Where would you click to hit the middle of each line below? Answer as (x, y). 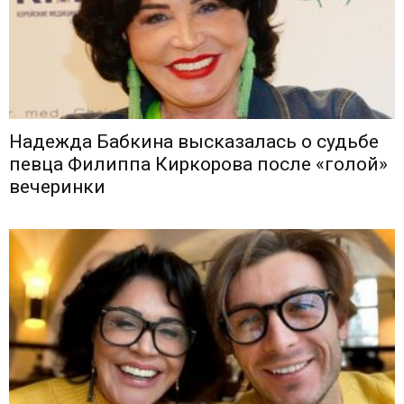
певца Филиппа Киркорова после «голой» (198, 164)
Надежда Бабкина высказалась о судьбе (194, 141)
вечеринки (57, 186)
